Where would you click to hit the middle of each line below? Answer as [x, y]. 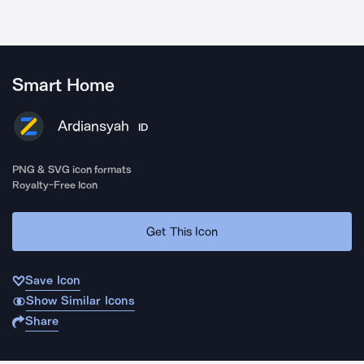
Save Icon [53, 280]
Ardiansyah [93, 126]
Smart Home [64, 85]
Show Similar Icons [80, 301]
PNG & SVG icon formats [72, 169]
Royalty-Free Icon [55, 185]
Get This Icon [182, 231]
